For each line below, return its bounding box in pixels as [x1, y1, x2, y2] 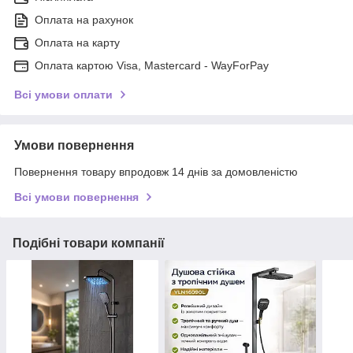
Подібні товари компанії [13, 236, 165, 250]
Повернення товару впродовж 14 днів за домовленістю [14, 165, 298, 178]
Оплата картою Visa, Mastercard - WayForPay [35, 58, 269, 72]
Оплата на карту [35, 35, 120, 49]
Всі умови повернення [14, 190, 139, 203]
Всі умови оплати [14, 87, 113, 101]
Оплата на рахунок [35, 13, 133, 26]
